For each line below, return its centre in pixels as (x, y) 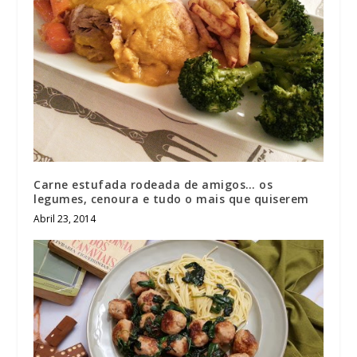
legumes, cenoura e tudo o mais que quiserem (171, 198)
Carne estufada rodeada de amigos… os (153, 184)
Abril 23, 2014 (65, 218)
